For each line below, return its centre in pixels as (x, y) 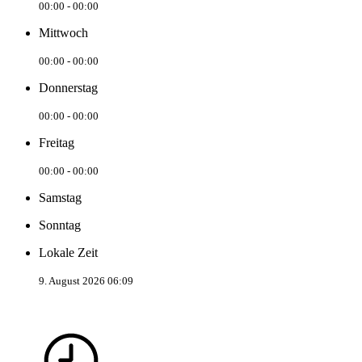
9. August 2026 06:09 (86, 280)
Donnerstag (68, 87)
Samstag (60, 197)
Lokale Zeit (68, 252)
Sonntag (60, 225)
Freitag (57, 142)
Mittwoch (63, 32)
